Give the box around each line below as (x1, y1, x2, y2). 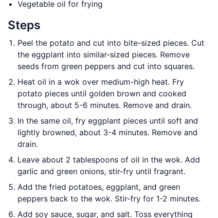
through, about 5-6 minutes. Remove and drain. (18, 100, 192, 110)
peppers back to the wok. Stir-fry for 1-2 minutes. (18, 194, 200, 203)
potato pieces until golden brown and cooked (18, 89, 186, 98)
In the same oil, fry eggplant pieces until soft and (18, 116, 198, 126)
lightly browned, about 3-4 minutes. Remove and (18, 127, 198, 137)
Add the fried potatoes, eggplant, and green (18, 182, 180, 192)
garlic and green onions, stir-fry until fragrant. (18, 166, 185, 176)
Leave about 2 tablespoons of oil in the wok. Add (18, 155, 200, 164)
